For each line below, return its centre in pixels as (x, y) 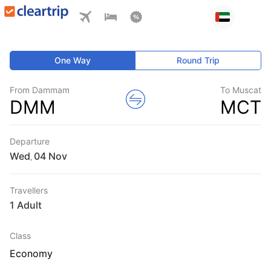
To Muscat (241, 90)
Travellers (29, 190)
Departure (30, 141)
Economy (31, 253)
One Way (73, 60)
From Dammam (40, 90)
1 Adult (26, 205)
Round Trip (198, 60)
